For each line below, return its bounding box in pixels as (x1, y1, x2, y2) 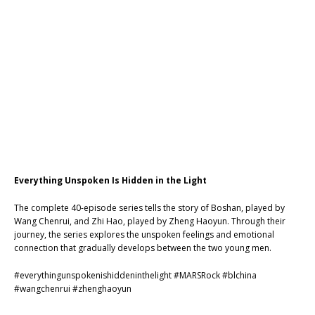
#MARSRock (174, 269, 220, 281)
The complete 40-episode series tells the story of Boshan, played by (14, 202, 285, 214)
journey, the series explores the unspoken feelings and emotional (14, 229, 274, 240)
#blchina (222, 269, 257, 281)
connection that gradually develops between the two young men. (14, 242, 271, 254)
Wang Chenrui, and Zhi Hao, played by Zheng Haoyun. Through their (14, 215, 285, 227)
